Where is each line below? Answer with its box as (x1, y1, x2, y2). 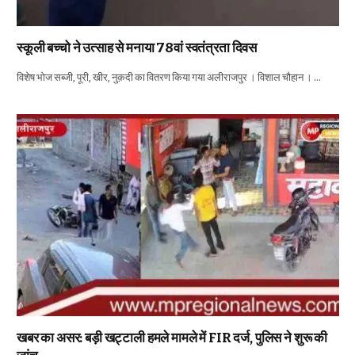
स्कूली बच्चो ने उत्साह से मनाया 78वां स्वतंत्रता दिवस (17, 40, 258, 57)
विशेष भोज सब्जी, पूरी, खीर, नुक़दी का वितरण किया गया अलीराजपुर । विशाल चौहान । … (17, 71, 321, 84)
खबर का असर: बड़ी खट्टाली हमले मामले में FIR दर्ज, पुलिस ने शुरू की (17, 329, 328, 346)
